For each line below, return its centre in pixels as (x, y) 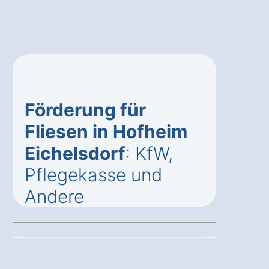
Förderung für (85, 110)
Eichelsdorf (75, 153)
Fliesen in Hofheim (106, 131)
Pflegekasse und (93, 174)
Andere (54, 196)
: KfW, (149, 153)
